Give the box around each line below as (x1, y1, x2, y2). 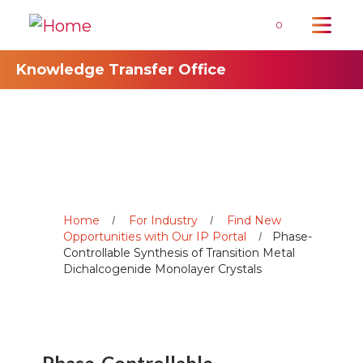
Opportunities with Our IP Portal (63, 228, 246, 244)
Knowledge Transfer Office (16, 60, 226, 79)
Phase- (272, 228, 312, 244)
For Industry (129, 212, 198, 228)
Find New (227, 212, 281, 228)
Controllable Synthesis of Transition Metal (63, 245, 295, 260)
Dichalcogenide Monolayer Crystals (63, 261, 262, 276)
